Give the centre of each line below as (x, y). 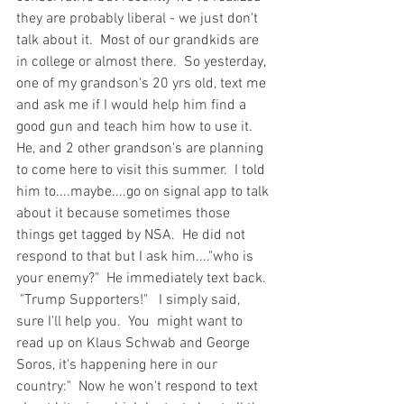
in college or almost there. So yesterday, (142, 63)
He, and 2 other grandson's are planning (142, 149)
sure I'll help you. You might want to (131, 322)
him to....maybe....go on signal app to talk (144, 193)
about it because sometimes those (125, 214)
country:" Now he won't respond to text (139, 387)
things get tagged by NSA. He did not (133, 236)
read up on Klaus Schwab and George (135, 344)
